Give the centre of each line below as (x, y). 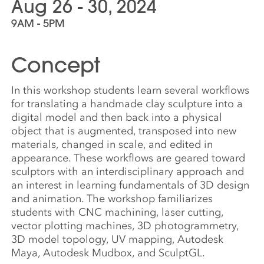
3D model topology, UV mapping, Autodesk (118, 239)
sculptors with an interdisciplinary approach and (128, 171)
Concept (56, 65)
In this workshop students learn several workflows (131, 90)
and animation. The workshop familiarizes (112, 198)
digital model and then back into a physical (117, 117)
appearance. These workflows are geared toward (128, 158)
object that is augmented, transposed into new (124, 131)
